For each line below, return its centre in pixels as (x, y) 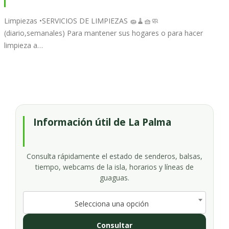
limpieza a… (24, 45)
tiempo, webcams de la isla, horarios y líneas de (114, 167)
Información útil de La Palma (102, 122)
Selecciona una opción (111, 203)
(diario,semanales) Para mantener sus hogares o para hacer (104, 33)
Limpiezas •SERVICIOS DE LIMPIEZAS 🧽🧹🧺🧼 (81, 20)
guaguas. (114, 177)
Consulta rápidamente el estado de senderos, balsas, (114, 156)
